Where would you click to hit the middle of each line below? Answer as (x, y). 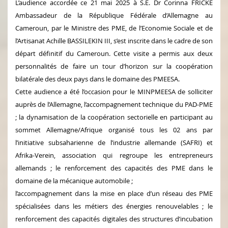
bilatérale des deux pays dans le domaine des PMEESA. (97, 79)
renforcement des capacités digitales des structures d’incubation (114, 219)
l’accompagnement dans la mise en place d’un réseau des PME (114, 193)
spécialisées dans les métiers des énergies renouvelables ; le (114, 206)
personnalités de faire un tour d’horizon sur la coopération (114, 66)
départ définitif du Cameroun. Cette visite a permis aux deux (114, 53)
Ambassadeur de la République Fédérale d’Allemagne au (114, 15)
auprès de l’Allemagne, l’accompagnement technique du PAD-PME (114, 104)
